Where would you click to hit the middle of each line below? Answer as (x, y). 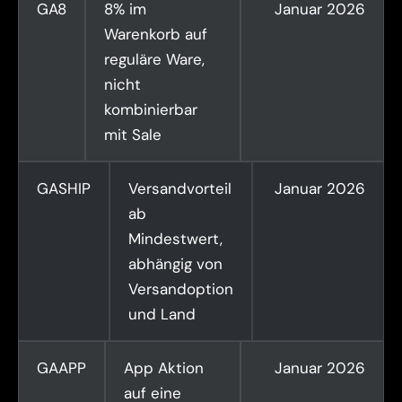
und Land (162, 314)
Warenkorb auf (156, 34)
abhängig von (175, 264)
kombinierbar (151, 109)
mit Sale (133, 135)
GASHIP (64, 188)
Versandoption (181, 289)
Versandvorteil (180, 188)
